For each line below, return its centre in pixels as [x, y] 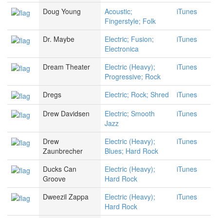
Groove [54, 179]
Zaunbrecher [63, 151]
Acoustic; [118, 11]
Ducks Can [60, 169]
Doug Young [62, 11]
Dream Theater [66, 67]
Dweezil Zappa [66, 197]
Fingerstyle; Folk [130, 21]
